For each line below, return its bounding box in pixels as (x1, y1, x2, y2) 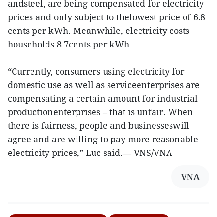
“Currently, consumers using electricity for (8, 65, 184, 77)
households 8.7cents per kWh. (8, 38, 132, 50)
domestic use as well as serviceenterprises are (8, 78, 200, 91)
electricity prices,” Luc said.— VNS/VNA (8, 146, 172, 158)
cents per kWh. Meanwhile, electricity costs (8, 24, 189, 36)
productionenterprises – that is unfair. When (8, 106, 193, 118)
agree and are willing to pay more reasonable (8, 133, 198, 145)
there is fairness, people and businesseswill (8, 119, 189, 131)
